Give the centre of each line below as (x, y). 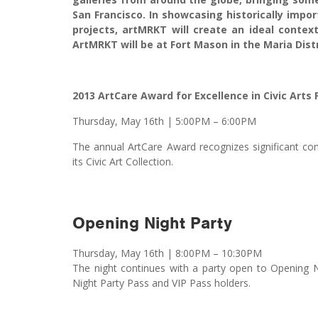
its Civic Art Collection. (123, 161)
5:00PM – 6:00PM (216, 121)
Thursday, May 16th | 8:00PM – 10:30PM (167, 253)
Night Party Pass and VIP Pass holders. (161, 283)
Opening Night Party (152, 223)
